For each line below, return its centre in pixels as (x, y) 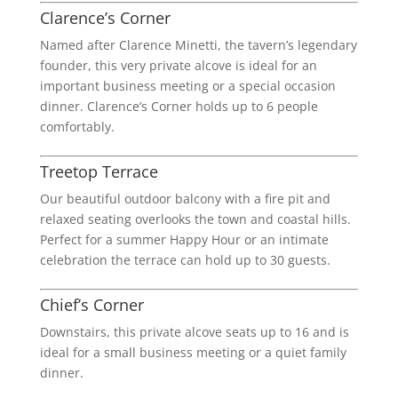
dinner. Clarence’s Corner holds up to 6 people (179, 106)
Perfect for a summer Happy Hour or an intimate (184, 239)
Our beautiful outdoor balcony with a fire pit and (185, 198)
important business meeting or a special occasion (187, 85)
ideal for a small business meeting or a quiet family (193, 352)
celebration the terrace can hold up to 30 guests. (185, 259)
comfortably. (77, 126)
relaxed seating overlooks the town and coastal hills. (195, 219)
